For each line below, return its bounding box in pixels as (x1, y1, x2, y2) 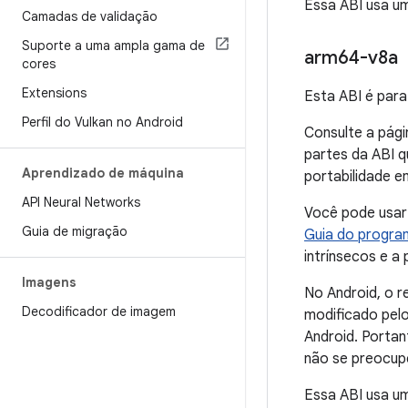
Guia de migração (22, 223, 127, 240)
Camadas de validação (22, 8, 158, 25)
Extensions (22, 85, 87, 101)
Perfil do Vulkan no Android (22, 114, 183, 130)
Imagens (22, 274, 76, 291)
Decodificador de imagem (22, 303, 176, 320)
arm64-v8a (304, 46, 398, 69)
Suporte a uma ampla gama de (22, 37, 205, 54)
